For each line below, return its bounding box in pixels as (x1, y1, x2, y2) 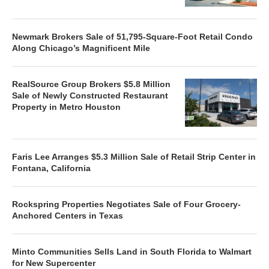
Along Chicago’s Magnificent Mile (12, 43, 150, 53)
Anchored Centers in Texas (12, 210, 123, 220)
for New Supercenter (12, 258, 95, 268)
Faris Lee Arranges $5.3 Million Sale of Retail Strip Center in (12, 151, 256, 162)
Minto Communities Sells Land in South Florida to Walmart (12, 246, 252, 256)
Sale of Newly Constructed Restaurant (12, 90, 168, 100)
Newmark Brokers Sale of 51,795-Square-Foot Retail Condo (12, 31, 253, 41)
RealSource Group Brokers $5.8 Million (12, 79, 171, 89)
